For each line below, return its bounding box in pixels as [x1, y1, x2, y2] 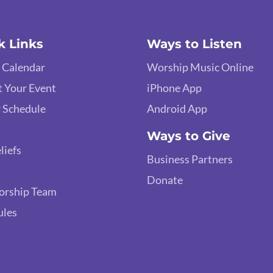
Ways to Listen [147, 37, 243, 52]
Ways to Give [147, 129, 231, 144]
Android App [147, 102, 208, 116]
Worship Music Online [147, 60, 254, 74]
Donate [147, 173, 183, 187]
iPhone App [147, 81, 202, 95]
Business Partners [147, 152, 233, 166]
